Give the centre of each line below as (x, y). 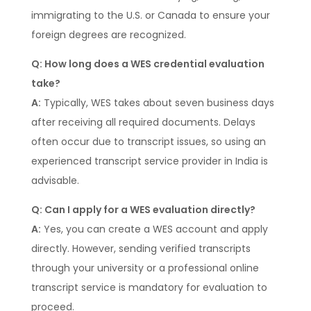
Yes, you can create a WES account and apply (154, 229)
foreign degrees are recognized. (108, 35)
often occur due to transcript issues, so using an (148, 142)
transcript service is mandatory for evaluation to (149, 288)
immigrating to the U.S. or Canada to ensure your (150, 16)
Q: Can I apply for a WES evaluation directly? (143, 210)
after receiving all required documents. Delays (143, 123)
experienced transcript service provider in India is (149, 161)
